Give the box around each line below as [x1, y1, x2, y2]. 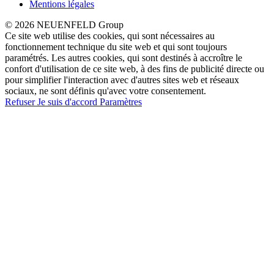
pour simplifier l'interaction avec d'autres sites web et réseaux [5, 74, 239, 85]
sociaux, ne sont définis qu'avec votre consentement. [5, 85, 206, 96]
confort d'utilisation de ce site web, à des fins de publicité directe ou [5, 63, 264, 74]
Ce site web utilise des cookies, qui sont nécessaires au [5, 30, 215, 41]
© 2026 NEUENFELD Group [5, 19, 124, 30]
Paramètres [100, 96, 142, 107]
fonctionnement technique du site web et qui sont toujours [5, 41, 227, 52]
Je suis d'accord [37, 96, 100, 107]
